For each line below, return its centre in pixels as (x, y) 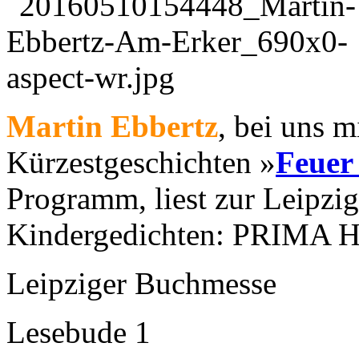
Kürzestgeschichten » (141, 162)
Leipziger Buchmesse (141, 283)
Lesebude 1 (79, 332)
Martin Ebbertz (112, 126)
